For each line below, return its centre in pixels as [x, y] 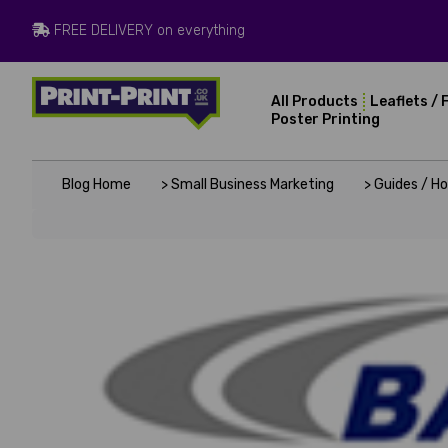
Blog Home [96, 184]
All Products [315, 101]
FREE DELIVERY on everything [147, 30]
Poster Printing [326, 119]
